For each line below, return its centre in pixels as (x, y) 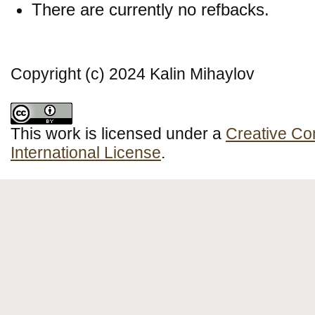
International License (86, 153)
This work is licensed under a (118, 134)
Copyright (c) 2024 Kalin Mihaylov (133, 74)
